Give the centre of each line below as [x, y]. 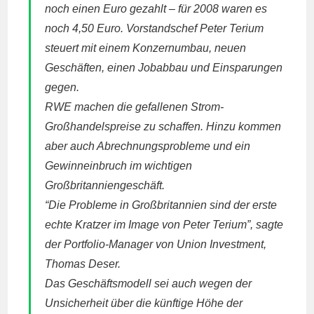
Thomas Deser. [83, 264]
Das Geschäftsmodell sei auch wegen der [149, 284]
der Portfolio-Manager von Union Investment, [156, 244]
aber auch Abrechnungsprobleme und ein [148, 146]
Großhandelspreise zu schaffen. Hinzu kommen [163, 127]
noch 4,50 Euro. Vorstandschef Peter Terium [155, 28]
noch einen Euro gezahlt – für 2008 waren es [156, 9]
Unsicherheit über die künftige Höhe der [144, 303]
